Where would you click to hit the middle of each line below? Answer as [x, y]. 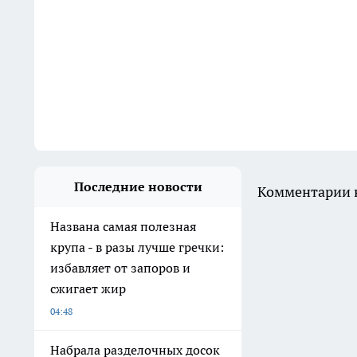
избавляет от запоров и [120, 268]
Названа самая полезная [123, 226]
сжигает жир [88, 288]
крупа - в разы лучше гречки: [137, 247]
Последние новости [138, 186]
